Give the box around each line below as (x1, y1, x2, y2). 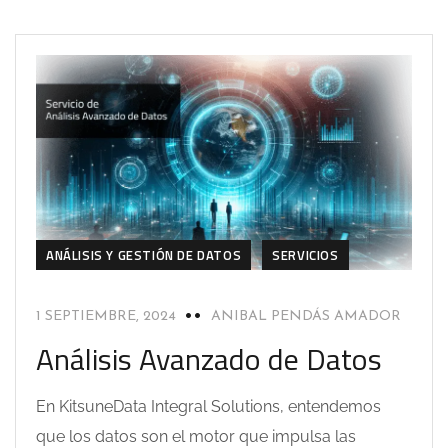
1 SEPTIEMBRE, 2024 (36, 308, 176, 324)
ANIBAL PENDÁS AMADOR (211, 308, 401, 324)
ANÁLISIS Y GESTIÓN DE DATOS (46, 244, 242, 265)
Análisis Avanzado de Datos (36, 335, 382, 382)
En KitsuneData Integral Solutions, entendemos (36, 396, 381, 416)
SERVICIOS (272, 244, 339, 265)
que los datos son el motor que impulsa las (36, 426, 356, 446)
